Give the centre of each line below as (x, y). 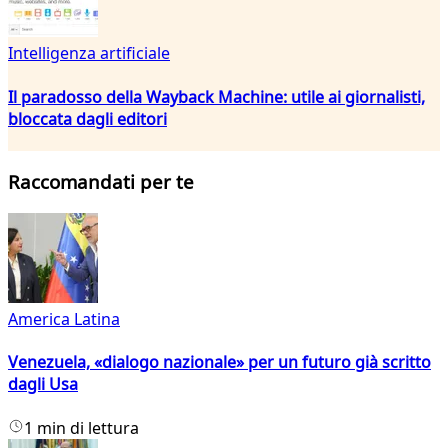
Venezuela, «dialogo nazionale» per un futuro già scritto (219, 362)
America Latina (64, 319)
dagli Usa (43, 384)
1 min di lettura (81, 427)
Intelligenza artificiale (89, 53)
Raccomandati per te (101, 182)
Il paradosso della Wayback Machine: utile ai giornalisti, (216, 96)
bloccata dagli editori (87, 118)
